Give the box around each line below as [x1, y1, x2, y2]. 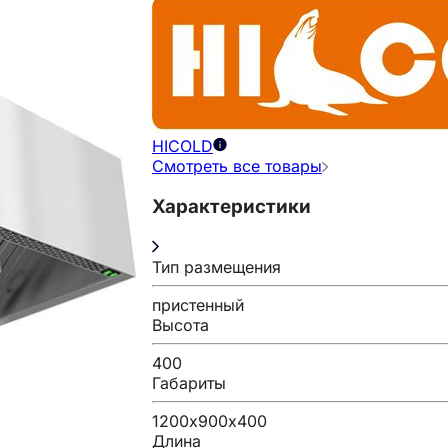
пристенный [152, 294, 244, 315]
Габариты [152, 372, 226, 393]
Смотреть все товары [152, 156, 322, 177]
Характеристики [152, 194, 311, 218]
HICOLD [152, 136, 213, 157]
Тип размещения [152, 256, 281, 277]
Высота [152, 314, 209, 335]
